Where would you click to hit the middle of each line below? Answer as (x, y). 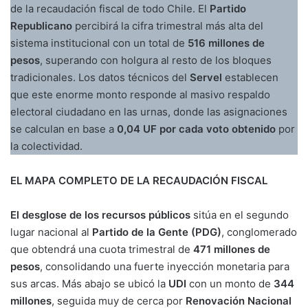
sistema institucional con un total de (99, 43)
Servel (206, 78)
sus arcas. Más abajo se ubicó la (89, 284)
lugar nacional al (51, 232)
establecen (250, 78)
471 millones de (232, 250)
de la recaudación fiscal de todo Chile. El (110, 9)
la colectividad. (46, 146)
